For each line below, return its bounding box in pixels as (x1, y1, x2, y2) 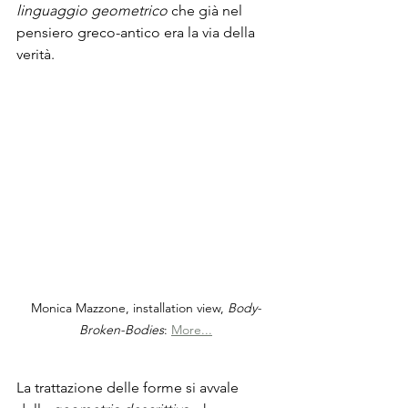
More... (171, 321, 212, 338)
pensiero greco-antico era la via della (16, 23, 259, 41)
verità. (16, 45, 55, 63)
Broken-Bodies (79, 321, 164, 338)
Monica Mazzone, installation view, (30, 299, 228, 316)
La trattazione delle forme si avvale (16, 378, 242, 396)
